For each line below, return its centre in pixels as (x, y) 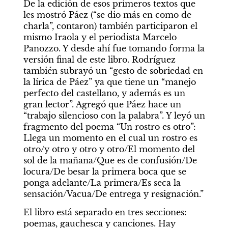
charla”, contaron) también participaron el (110, 26)
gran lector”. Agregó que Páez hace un (102, 105)
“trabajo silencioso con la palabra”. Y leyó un (114, 116)
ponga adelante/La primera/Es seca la (102, 183)
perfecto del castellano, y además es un (104, 93)
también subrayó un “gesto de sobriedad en (113, 71)
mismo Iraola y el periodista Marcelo (100, 37)
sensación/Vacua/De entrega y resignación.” (113, 194)
